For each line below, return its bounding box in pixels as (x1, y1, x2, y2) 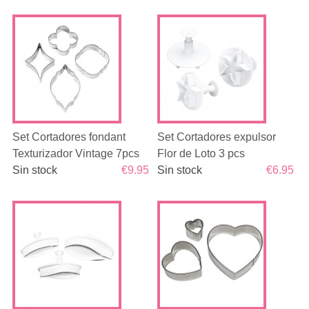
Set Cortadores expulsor (157, 131, 277, 143)
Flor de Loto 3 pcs (157, 148, 246, 159)
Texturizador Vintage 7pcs (12, 148, 139, 159)
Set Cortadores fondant (12, 131, 126, 143)
